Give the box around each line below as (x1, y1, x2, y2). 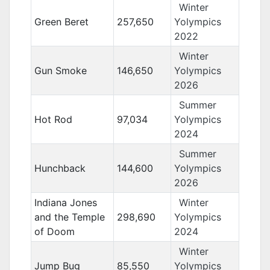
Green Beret (34, 16, 89, 28)
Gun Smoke (34, 64, 87, 77)
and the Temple (34, 211, 105, 223)
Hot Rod (34, 113, 72, 125)
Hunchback (34, 162, 86, 174)
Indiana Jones (34, 196, 97, 209)
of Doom (34, 225, 75, 237)
